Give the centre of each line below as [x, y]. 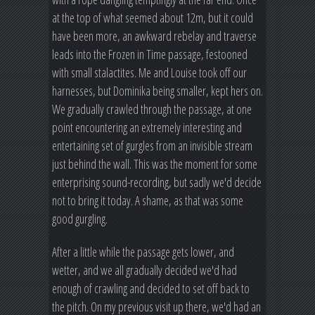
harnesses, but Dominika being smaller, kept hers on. [157, 90]
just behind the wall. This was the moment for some [155, 163]
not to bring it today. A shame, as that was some [148, 200]
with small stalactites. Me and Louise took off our [149, 72]
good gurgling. [80, 218]
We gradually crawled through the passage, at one [152, 109]
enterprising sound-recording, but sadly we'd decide [157, 182]
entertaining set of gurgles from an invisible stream [152, 145]
